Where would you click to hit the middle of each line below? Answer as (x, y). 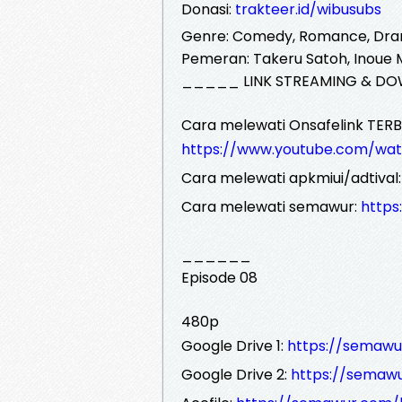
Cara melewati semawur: (271, 206)
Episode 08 (219, 277)
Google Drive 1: (234, 345)
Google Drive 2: (236, 374)
